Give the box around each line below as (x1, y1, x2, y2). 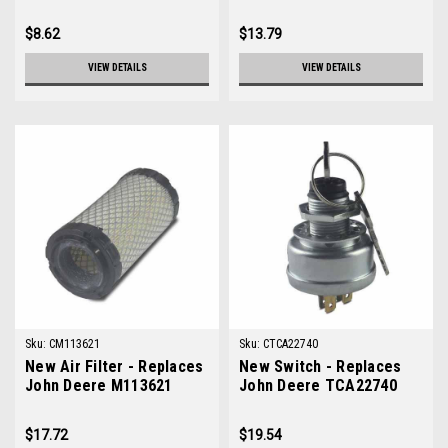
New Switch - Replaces (239, 357, 402, 376)
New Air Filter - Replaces (25, 357, 204, 376)
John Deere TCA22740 (239, 376, 397, 395)
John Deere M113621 (25, 376, 173, 395)
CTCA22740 (263, 337, 318, 351)
